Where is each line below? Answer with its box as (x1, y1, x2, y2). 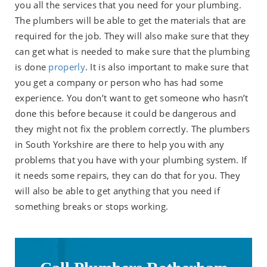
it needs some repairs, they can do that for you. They (15, 169, 240, 181)
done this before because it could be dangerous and (15, 107, 236, 119)
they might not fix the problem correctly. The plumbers (15, 122, 250, 135)
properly (48, 60, 85, 73)
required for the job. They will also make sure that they (15, 29, 250, 42)
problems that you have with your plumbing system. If (15, 153, 247, 166)
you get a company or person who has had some (15, 76, 223, 88)
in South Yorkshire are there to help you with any (15, 138, 225, 150)
